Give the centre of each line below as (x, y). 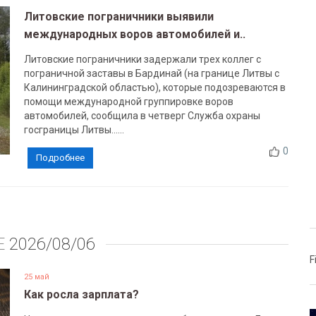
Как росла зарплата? (81, 294)
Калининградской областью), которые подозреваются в (154, 87)
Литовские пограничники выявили (119, 17)
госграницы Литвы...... (74, 130)
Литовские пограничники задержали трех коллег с (142, 59)
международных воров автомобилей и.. (134, 34)
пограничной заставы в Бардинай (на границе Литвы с (151, 73)
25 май (36, 277)
